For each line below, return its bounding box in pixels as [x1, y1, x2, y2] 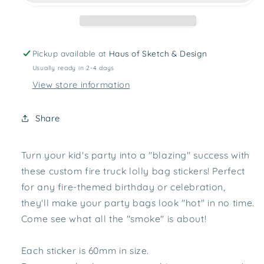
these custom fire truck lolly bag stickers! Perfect [21, 164, 245, 177]
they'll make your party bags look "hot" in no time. [21, 196, 255, 209]
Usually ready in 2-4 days [32, 63, 115, 72]
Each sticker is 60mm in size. [21, 244, 150, 256]
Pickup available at [32, 48, 110, 58]
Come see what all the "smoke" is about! [21, 212, 207, 225]
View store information [32, 79, 130, 91]
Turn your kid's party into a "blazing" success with [21, 148, 250, 161]
